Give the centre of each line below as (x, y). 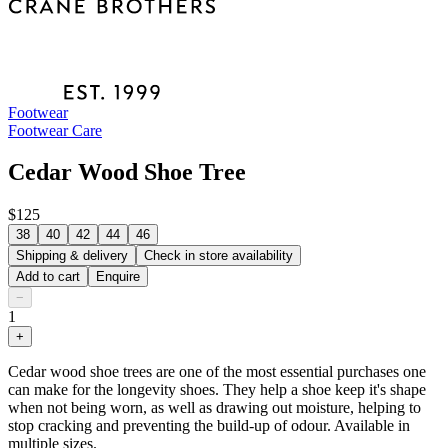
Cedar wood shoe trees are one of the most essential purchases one (217, 372)
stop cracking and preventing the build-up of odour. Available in (209, 426)
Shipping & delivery (72, 256)
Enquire (118, 277)
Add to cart (48, 277)
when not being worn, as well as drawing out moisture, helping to (214, 408)
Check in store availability (218, 256)
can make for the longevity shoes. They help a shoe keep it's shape (217, 390)
